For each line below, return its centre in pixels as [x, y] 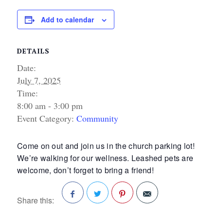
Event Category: [45, 118]
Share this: [36, 200]
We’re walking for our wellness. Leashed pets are [105, 158]
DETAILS [33, 51]
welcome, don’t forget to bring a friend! [86, 170]
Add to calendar [67, 19]
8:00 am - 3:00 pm [50, 105]
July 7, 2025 [39, 80]
